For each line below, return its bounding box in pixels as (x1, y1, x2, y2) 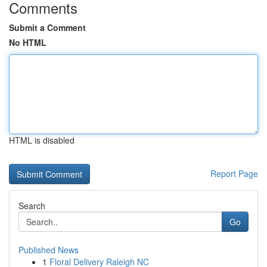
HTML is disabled (9, 134, 74, 146)
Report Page (210, 167, 258, 179)
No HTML (9, 36, 46, 48)
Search (18, 200, 45, 212)
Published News (18, 244, 79, 256)
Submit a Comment (9, 21, 86, 33)
